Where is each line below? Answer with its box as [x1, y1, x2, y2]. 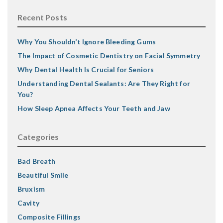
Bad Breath [17, 157, 56, 166]
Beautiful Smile [17, 171, 69, 180]
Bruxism [17, 185, 45, 194]
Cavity [17, 199, 39, 208]
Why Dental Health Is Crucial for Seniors [17, 65, 154, 74]
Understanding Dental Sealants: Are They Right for [17, 79, 190, 88]
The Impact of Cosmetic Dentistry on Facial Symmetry [17, 51, 201, 60]
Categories [17, 132, 59, 142]
